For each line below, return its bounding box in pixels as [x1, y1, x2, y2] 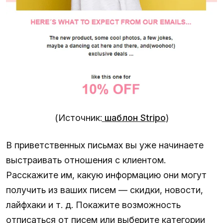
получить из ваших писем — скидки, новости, [6, 184, 203, 195]
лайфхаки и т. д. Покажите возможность [6, 199, 181, 210]
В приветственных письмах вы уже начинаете [6, 139, 204, 150]
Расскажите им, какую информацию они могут [6, 169, 207, 180]
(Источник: [54, 112, 102, 123]
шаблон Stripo [104, 112, 166, 123]
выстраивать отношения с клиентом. [6, 154, 166, 165]
